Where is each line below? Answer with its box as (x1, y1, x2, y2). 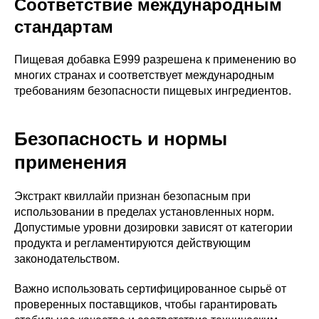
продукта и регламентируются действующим (14, 236, 251, 249)
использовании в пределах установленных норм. (14, 205, 274, 218)
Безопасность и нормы (14, 127, 227, 150)
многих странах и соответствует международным (14, 68, 274, 81)
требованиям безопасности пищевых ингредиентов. (14, 84, 291, 97)
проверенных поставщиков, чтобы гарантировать (14, 298, 277, 310)
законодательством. (14, 252, 120, 265)
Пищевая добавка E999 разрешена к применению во (14, 53, 296, 66)
